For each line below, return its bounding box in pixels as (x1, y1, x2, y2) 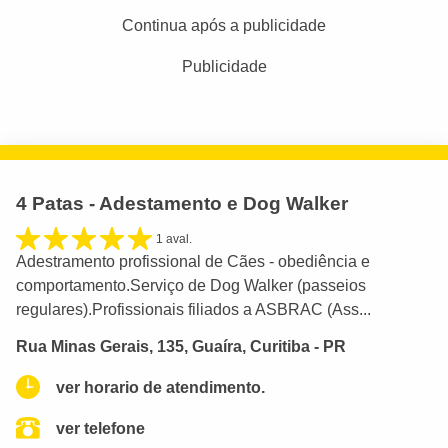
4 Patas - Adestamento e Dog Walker (16, 192, 348, 214)
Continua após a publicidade (122, 16, 326, 34)
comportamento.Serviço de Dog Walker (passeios (16, 277, 366, 295)
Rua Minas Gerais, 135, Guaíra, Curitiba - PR (16, 337, 346, 355)
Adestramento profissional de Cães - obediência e (16, 253, 370, 271)
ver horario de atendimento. (56, 378, 265, 396)
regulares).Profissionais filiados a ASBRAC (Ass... (16, 301, 371, 319)
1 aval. (156, 231, 192, 246)
